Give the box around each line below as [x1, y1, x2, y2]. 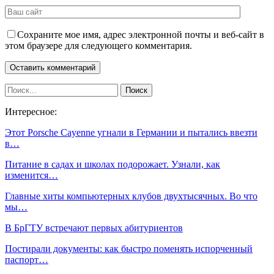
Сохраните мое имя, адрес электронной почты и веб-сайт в [17, 29, 264, 40]
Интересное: [5, 106, 57, 117]
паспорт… [5, 254, 48, 265]
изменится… [5, 169, 58, 180]
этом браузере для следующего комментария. [5, 40, 192, 51]
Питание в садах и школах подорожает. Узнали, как [5, 158, 220, 169]
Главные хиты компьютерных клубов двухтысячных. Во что [5, 190, 257, 201]
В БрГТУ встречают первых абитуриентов [5, 222, 183, 233]
